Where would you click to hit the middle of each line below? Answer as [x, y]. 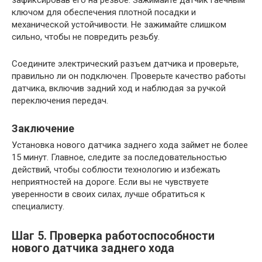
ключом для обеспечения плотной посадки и [104, 12]
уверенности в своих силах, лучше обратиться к [108, 194]
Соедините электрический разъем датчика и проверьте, [125, 64]
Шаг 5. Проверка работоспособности [113, 236]
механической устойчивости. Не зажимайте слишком [119, 25]
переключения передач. [60, 101]
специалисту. [38, 206]
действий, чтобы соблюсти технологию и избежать [116, 170]
